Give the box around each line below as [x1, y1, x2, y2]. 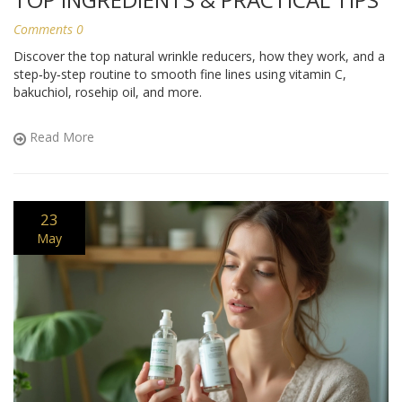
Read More [26, 128, 94, 146]
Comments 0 [13, 21, 83, 39]
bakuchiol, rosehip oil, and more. [13, 83, 202, 101]
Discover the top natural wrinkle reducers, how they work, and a [13, 48, 385, 66]
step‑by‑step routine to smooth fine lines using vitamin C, [13, 66, 346, 83]
